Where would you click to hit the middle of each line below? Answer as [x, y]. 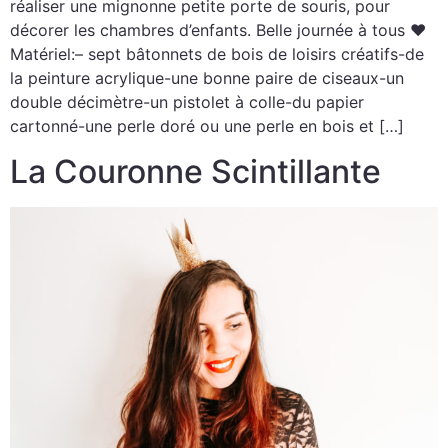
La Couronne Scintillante [195, 171]
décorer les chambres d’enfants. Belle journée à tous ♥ [218, 30]
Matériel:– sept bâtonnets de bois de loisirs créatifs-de [217, 54]
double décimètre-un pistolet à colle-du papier [187, 102]
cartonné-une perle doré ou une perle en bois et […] [207, 126]
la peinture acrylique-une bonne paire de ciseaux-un [207, 78]
